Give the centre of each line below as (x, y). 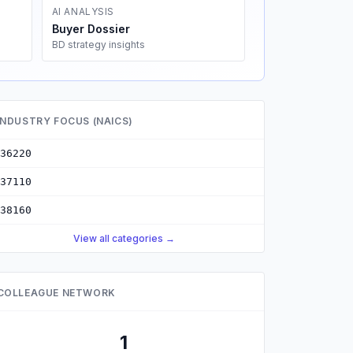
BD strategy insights (98, 45)
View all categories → (124, 238)
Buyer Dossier (91, 29)
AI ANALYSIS (83, 11)
